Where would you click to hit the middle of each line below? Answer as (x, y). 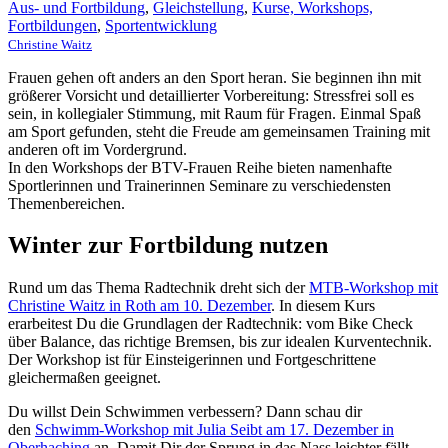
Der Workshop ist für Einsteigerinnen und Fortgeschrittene (192, 360)
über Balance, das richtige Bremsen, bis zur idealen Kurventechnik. (220, 342)
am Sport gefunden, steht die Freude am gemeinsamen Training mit (219, 131)
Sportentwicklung (161, 25)
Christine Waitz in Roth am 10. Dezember (139, 306)
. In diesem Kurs (323, 306)
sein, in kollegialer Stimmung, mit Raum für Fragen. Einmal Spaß (214, 113)
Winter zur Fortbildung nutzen (168, 245)
